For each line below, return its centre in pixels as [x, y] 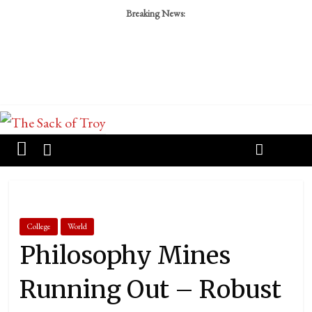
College [39, 226]
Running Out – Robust [151, 290]
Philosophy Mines [125, 256]
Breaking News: [156, 13]
